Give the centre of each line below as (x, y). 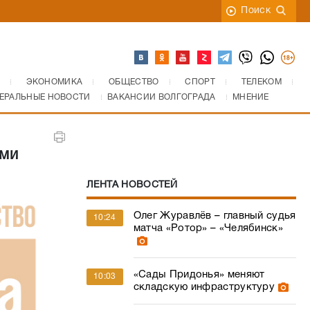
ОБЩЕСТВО (134, 82)
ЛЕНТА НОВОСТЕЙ (132, 185)
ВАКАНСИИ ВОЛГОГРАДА (161, 97)
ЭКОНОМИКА (54, 82)
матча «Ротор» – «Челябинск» (208, 228)
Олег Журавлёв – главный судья (215, 216)
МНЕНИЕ (250, 97)
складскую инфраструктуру (204, 287)
